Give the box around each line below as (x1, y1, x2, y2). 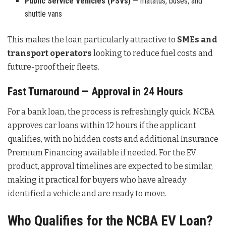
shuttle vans (25, 9, 63, 19)
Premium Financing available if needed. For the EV (8, 147, 196, 157)
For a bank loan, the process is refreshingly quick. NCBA (8, 106, 214, 117)
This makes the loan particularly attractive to (8, 34, 177, 44)
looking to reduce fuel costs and (92, 48, 213, 58)
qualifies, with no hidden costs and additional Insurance (8, 134, 218, 144)
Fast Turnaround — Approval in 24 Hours (8, 85, 183, 98)
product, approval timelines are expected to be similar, (8, 161, 213, 171)
